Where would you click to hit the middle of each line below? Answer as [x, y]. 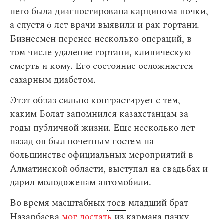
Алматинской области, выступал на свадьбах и [109, 169]
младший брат [157, 203]
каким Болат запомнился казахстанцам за [99, 114]
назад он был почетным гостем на [82, 142]
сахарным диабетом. [53, 80]
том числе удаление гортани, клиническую [100, 53]
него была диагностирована [70, 11]
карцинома [154, 11]
